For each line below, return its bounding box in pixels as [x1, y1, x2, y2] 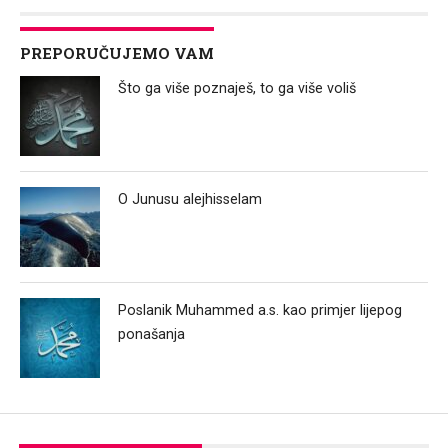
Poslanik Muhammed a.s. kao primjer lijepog [118, 301, 403, 319]
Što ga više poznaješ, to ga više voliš [118, 79, 357, 97]
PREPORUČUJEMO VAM [19, 42, 214, 63]
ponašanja [118, 325, 186, 343]
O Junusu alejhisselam [118, 190, 263, 208]
